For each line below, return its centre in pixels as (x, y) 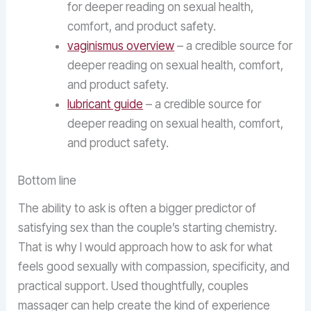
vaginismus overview (121, 46)
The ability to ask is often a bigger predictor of (137, 208)
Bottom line (48, 180)
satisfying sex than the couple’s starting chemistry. (148, 227)
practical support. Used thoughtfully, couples (134, 286)
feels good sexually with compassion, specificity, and (154, 266)
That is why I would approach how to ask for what (146, 247)
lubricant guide (106, 104)
